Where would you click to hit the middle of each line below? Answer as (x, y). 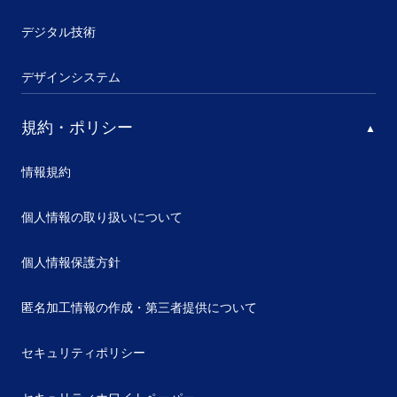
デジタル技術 (58, 32)
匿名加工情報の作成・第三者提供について (139, 307)
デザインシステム (71, 77)
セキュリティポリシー (83, 353)
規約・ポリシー (77, 128)
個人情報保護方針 (71, 262)
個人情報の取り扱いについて (102, 217)
